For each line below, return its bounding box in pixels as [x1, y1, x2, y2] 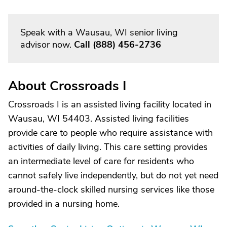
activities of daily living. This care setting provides [8, 141, 208, 153]
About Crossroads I [8, 77, 126, 95]
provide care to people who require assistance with [8, 127, 213, 139]
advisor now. [20, 39, 74, 51]
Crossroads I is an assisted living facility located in [8, 98, 211, 110]
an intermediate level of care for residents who [8, 155, 194, 167]
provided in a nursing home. [8, 198, 120, 210]
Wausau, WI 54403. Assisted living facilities [8, 112, 189, 125]
